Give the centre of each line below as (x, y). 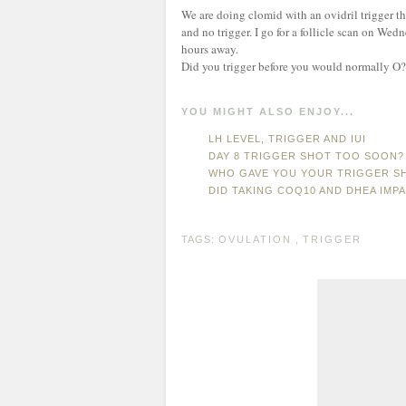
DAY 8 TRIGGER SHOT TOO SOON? (306, 156)
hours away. (210, 49)
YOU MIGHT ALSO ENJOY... (268, 111)
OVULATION (255, 239)
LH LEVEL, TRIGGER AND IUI (287, 139)
